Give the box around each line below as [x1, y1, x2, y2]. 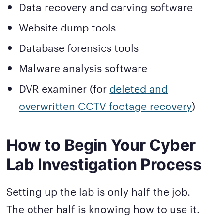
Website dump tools [19, 19, 116, 34]
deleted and [109, 81, 168, 95]
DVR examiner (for [19, 81, 110, 95]
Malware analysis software [19, 60, 148, 75]
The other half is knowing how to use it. [6, 201, 200, 216]
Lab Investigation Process [6, 155, 202, 174]
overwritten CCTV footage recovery [19, 98, 192, 113]
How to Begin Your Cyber [6, 135, 196, 155]
